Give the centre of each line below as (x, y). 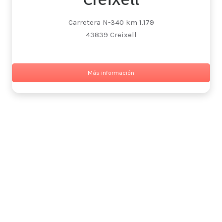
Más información (111, 73)
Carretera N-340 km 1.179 (111, 23)
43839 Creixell (111, 35)
